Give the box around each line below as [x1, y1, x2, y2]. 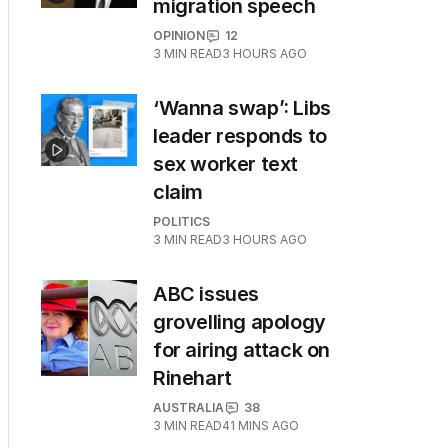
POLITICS [153, 214, 210, 229]
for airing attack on [153, 338, 331, 362]
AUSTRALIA [153, 400, 224, 415]
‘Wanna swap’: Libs [153, 96, 331, 120]
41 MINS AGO [222, 418, 299, 433]
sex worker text [153, 152, 298, 176]
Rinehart [153, 366, 232, 390]
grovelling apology [153, 310, 326, 334]
